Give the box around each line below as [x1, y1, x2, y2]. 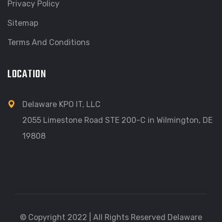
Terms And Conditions [7, 37, 90, 47]
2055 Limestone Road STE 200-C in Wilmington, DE [22, 115, 213, 125]
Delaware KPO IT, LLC [22, 99, 101, 109]
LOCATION [7, 65, 47, 83]
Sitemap [7, 18, 38, 28]
